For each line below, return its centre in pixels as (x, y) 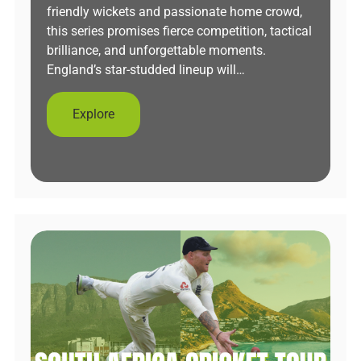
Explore (93, 114)
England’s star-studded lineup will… (146, 70)
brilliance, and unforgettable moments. (156, 50)
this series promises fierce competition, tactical (179, 31)
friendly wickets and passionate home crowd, (174, 12)
